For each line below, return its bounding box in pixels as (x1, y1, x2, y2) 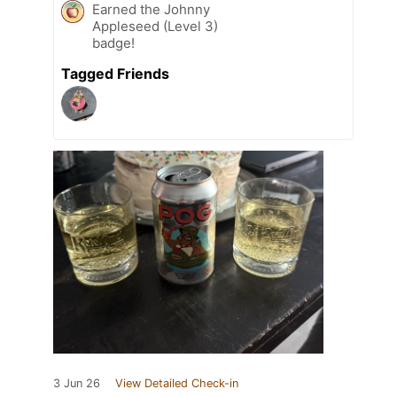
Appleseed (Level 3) (92, 18, 218, 35)
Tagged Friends (61, 65, 169, 83)
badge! (92, 35, 135, 52)
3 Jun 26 (53, 377, 100, 391)
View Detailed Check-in (115, 377, 238, 391)
